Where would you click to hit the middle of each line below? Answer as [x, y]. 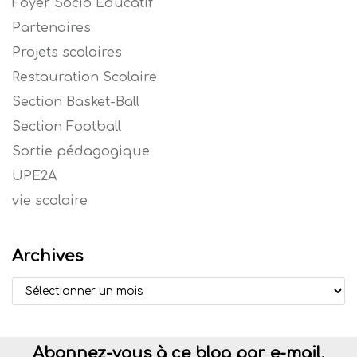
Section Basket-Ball [76, 102]
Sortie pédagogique [81, 151]
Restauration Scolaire [84, 77]
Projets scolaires [67, 52]
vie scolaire [50, 200]
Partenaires [51, 27]
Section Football [67, 126]
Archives [47, 256]
